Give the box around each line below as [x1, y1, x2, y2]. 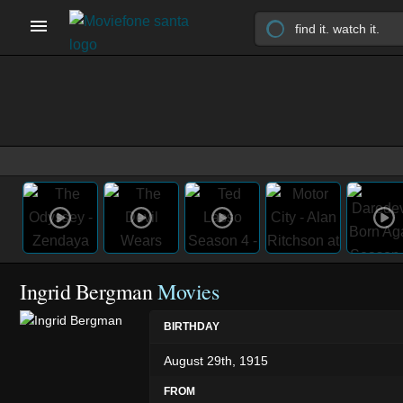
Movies [157, 277, 219, 306]
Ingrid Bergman [20, 277, 152, 306]
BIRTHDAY [164, 319, 219, 333]
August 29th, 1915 [164, 353, 268, 368]
